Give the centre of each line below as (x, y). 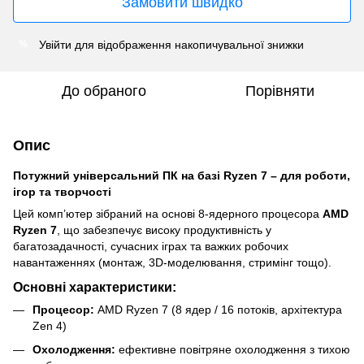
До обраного (104, 91)
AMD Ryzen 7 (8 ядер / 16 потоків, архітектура (218, 310)
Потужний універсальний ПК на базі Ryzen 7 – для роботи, (182, 175)
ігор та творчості (62, 191)
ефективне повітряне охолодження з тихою (233, 349)
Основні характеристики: (95, 287)
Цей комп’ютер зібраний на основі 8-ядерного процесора (168, 213)
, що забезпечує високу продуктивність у (164, 230)
